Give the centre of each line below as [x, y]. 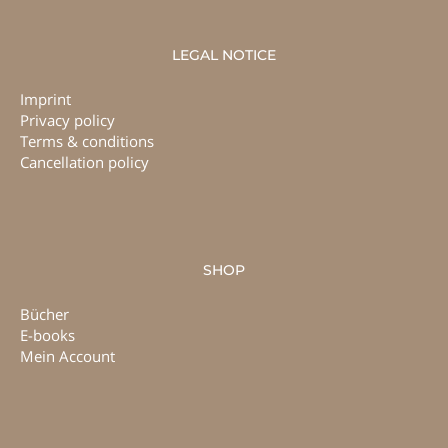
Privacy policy [67, 120]
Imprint [45, 99]
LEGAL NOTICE [224, 55]
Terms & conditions [87, 141]
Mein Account [67, 355]
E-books [47, 334]
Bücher [44, 313]
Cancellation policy [84, 162]
